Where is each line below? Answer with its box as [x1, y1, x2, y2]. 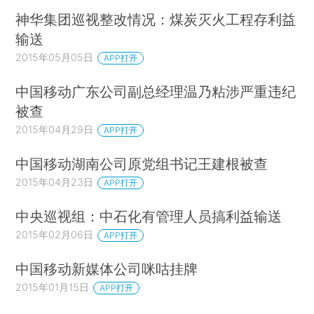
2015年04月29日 [15, 123, 94, 136]
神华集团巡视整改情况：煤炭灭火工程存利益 [15, 11, 296, 29]
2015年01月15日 [15, 280, 90, 293]
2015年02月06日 [15, 228, 94, 240]
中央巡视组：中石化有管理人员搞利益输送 [15, 207, 282, 225]
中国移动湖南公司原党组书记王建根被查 [15, 154, 268, 172]
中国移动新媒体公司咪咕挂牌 [15, 259, 198, 278]
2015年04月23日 [15, 175, 94, 188]
